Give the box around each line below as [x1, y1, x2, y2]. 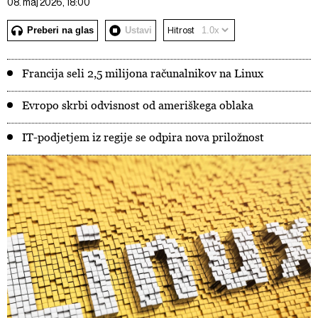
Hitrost [168, 24, 194, 35]
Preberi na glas [27, 24, 94, 35]
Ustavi [125, 24, 152, 35]
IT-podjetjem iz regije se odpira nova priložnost [22, 131, 264, 143]
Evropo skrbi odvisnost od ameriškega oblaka [22, 99, 253, 111]
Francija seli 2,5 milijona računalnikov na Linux [22, 67, 263, 79]
